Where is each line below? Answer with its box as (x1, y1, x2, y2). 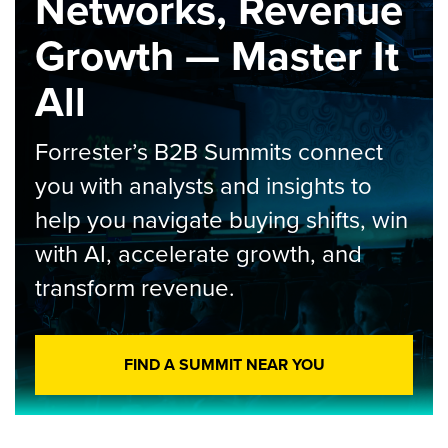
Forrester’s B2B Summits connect (35, 134, 383, 170)
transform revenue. (35, 270, 235, 306)
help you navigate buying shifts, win (35, 202, 408, 238)
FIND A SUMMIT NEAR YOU (123, 353, 325, 376)
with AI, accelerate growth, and (35, 236, 362, 272)
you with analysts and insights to (35, 168, 372, 204)
